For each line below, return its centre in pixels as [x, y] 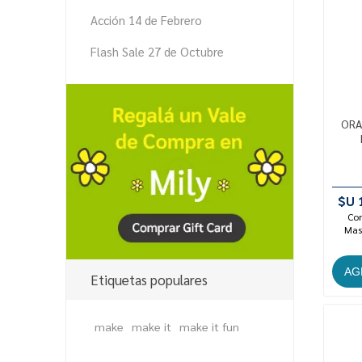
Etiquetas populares [149, 279]
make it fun [209, 326]
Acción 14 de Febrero [146, 19]
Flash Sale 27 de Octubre [157, 51]
